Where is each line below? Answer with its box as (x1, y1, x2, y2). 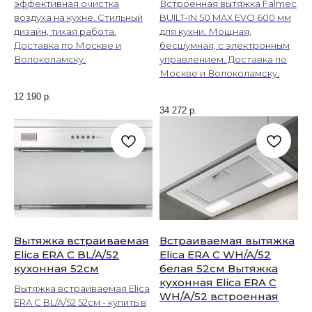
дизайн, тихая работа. (14, 26, 116, 38)
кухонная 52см (14, 261, 99, 275)
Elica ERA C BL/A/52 (14, 247, 119, 261)
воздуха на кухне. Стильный (14, 12, 143, 24)
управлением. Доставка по (159, 54, 287, 65)
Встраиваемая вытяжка (159, 233, 295, 247)
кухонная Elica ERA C (159, 275, 276, 289)
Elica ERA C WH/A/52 (159, 247, 271, 261)
